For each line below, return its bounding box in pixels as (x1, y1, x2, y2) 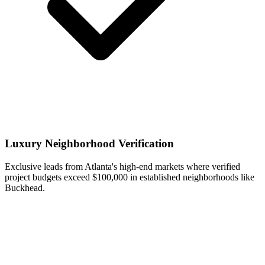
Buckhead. (5, 183, 45, 193)
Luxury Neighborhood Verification (5, 137, 174, 150)
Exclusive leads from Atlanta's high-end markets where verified (5, 161, 240, 172)
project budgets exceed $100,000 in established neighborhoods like (5, 172, 254, 182)
